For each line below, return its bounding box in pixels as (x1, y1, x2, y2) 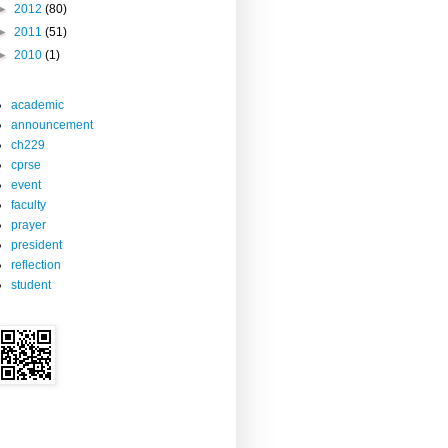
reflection (11, 257, 61, 272)
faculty (11, 197, 46, 212)
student (11, 277, 51, 292)
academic (11, 97, 64, 112)
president (11, 237, 62, 252)
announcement (11, 117, 93, 132)
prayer (11, 217, 46, 232)
